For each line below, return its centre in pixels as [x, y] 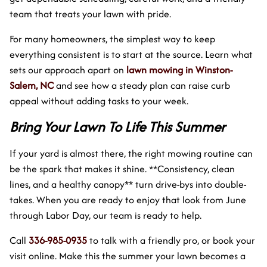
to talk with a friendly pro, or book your [171, 240]
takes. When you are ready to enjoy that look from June [128, 199]
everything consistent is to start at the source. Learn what [131, 54]
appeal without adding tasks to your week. [99, 100]
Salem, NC [32, 85]
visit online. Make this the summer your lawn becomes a [128, 255]
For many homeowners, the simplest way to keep [112, 38]
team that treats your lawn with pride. [90, 13]
